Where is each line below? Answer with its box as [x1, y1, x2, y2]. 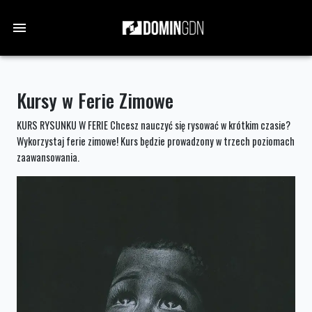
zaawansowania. [17, 150, 79, 164]
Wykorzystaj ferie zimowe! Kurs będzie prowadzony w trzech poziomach [17, 134, 295, 148]
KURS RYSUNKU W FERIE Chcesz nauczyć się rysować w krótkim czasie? [17, 118, 290, 132]
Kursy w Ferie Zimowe [17, 86, 173, 114]
